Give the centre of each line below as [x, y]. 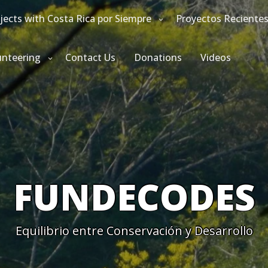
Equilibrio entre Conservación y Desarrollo [134, 231]
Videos [216, 57]
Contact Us [90, 57]
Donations [158, 57]
